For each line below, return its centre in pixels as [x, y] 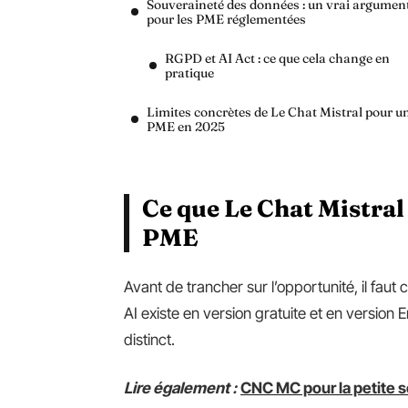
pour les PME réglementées [226, 19]
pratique [189, 73]
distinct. [149, 340]
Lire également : [180, 388]
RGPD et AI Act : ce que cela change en [277, 58]
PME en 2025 [186, 127]
